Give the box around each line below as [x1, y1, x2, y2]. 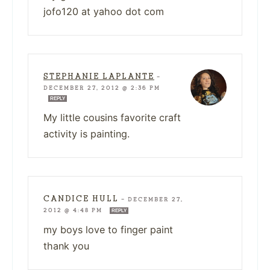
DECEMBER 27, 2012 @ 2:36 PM [43, 84, 160, 92]
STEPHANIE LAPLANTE [43, 71, 154, 81]
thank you [43, 239, 89, 252]
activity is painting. [43, 127, 130, 140]
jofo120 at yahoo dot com [43, 5, 164, 17]
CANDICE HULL [43, 193, 119, 204]
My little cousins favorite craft [43, 111, 181, 124]
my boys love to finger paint [43, 223, 173, 236]
